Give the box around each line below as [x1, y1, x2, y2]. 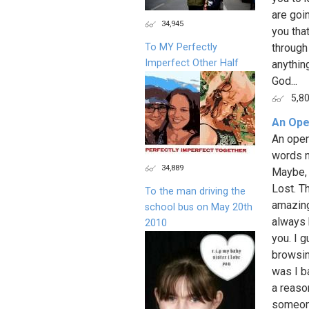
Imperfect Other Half [145, 57, 239, 69]
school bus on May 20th [145, 201, 252, 213]
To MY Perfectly [145, 41, 217, 53]
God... [272, 74, 297, 88]
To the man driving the [145, 185, 246, 197]
